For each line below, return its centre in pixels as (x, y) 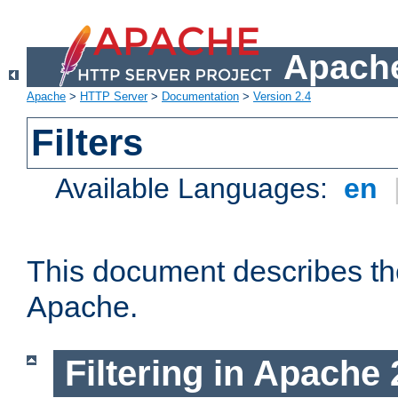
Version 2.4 (282, 97)
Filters (88, 143)
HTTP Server (114, 97)
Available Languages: (196, 189)
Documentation (200, 97)
